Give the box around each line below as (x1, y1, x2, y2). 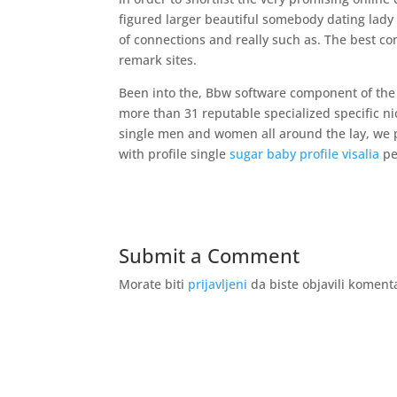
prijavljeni (188, 276, 248, 292)
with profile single (119, 145, 230, 162)
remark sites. (119, 51, 198, 68)
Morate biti (119, 276, 189, 292)
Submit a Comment (119, 242, 300, 269)
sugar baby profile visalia (230, 145, 380, 162)
